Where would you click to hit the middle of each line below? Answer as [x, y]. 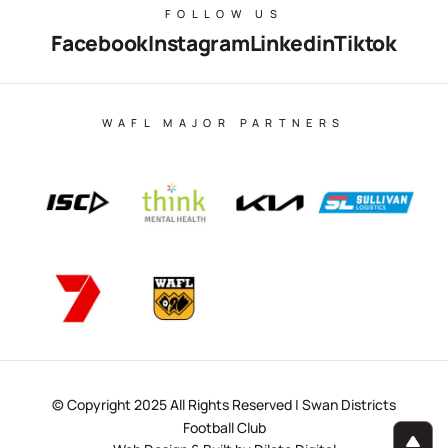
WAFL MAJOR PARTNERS [224, 122]
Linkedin [292, 42]
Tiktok [365, 42]
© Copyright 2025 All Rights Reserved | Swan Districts [224, 405]
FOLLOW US [224, 13]
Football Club [224, 428]
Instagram [199, 42]
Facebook [100, 42]
